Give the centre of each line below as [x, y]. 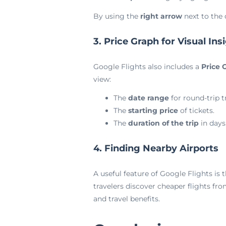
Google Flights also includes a [147, 66]
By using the [117, 16]
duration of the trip [163, 123]
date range [148, 98]
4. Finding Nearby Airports [156, 148]
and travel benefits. [126, 199]
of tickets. [196, 110]
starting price [153, 110]
